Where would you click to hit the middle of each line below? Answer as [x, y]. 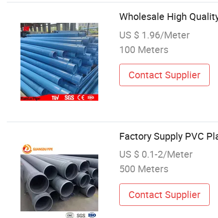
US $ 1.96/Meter [154, 35]
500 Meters [144, 169]
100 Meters [144, 49]
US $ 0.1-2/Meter [156, 154]
